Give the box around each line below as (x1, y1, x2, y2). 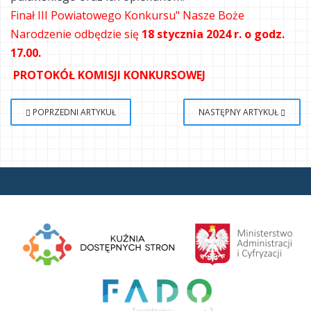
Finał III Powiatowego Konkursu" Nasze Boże (10, 8, 244, 23)
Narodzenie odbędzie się (10, 26, 142, 42)
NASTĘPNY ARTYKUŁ (199, 106, 280, 117)
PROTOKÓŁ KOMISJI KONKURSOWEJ (13, 67, 205, 83)
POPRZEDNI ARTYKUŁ (31, 106, 116, 117)
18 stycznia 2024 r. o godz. (142, 26, 285, 42)
